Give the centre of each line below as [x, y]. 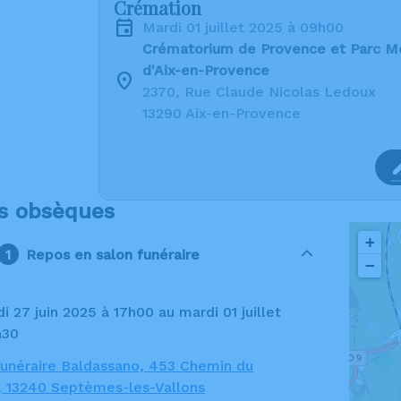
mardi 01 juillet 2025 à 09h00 [250, 27]
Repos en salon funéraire [113, 254]
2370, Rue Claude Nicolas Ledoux [259, 92]
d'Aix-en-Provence [206, 70]
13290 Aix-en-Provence [222, 113]
